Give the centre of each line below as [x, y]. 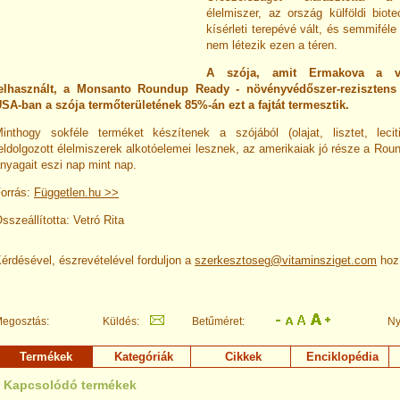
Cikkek [243, 357]
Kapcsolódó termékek [70, 385]
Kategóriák [144, 357]
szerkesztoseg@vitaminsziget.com [286, 261]
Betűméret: [218, 322]
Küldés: [121, 322]
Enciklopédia [342, 357]
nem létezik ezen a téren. [272, 46]
